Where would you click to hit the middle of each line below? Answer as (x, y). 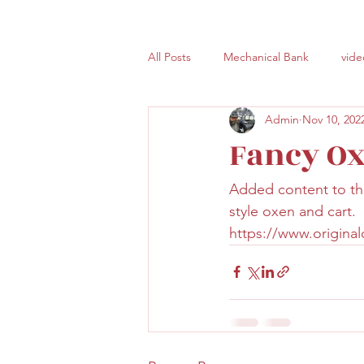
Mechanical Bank (266, 57)
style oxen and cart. (295, 211)
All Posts (169, 57)
